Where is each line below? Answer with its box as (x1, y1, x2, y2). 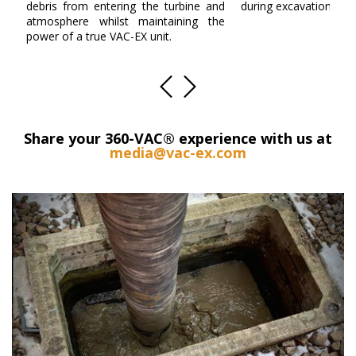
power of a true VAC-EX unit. (26, 29, 172, 44)
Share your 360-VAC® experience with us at (24, 129, 332, 149)
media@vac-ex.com (110, 143, 246, 163)
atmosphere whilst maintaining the (26, 14, 225, 29)
